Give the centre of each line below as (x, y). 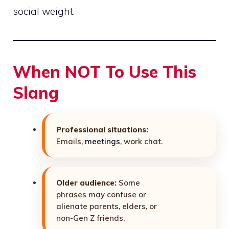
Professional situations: (102, 130)
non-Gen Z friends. (90, 218)
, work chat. (141, 142)
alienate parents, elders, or (107, 207)
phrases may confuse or (101, 195)
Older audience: (86, 183)
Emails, (71, 142)
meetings (102, 142)
